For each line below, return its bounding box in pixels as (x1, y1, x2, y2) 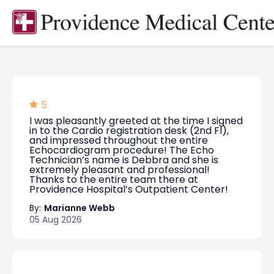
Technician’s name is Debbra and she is (29, 153, 218, 167)
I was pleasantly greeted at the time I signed (29, 114, 243, 128)
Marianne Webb (44, 202, 115, 214)
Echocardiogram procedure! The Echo (29, 143, 214, 157)
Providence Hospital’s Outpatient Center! (29, 182, 228, 196)
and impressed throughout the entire (29, 133, 208, 147)
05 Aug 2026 (29, 213, 82, 226)
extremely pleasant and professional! (29, 163, 210, 177)
